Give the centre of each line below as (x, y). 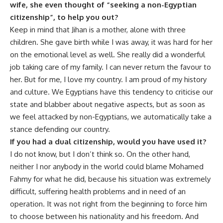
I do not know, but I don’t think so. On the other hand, (100, 154)
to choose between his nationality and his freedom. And (104, 217)
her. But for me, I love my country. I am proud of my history (108, 80)
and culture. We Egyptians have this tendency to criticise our (111, 92)
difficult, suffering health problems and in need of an (98, 192)
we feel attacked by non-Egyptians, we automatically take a (111, 117)
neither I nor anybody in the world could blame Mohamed (107, 167)
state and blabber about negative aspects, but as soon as (108, 105)
